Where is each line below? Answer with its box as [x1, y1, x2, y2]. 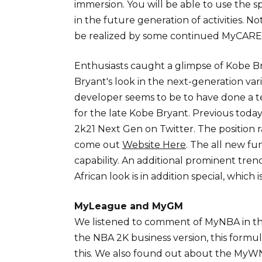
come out [74, 139, 122, 151]
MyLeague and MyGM [74, 201, 183, 212]
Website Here [122, 139, 186, 151]
